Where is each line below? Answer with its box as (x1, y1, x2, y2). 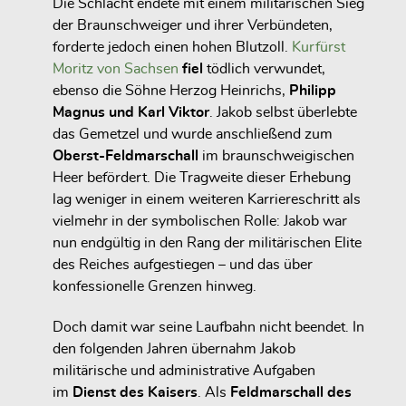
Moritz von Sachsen (53, 62, 179, 77)
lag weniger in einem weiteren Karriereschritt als (53, 192, 361, 208)
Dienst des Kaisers (72, 384, 198, 400)
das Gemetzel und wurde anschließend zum (53, 127, 333, 142)
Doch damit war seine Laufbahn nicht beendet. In (53, 319, 364, 334)
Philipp (289, 83, 336, 99)
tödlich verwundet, (203, 62, 325, 77)
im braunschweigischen (198, 149, 354, 164)
